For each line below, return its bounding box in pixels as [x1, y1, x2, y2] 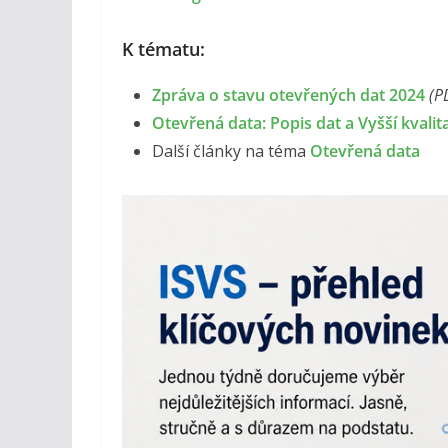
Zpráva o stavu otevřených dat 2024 [152, 83, 425, 106]
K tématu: [122, 36, 205, 61]
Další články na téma [152, 139, 310, 162]
